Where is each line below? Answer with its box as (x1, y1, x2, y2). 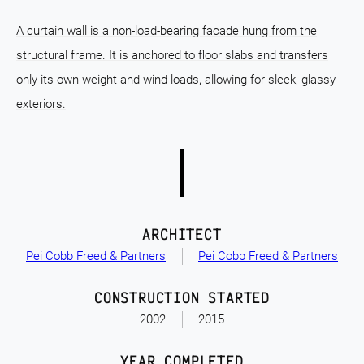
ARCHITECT (142, 225, 222, 243)
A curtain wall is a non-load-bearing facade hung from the (16, 24, 317, 38)
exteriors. (16, 97, 66, 111)
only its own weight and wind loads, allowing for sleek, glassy (16, 72, 336, 87)
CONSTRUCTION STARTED (94, 288, 270, 306)
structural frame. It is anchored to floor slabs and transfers (16, 48, 328, 63)
